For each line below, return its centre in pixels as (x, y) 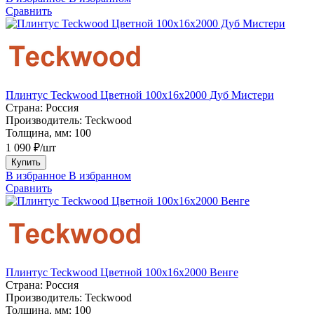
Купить (26, 162)
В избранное (36, 175)
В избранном (100, 175)
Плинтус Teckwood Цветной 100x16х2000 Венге (122, 272)
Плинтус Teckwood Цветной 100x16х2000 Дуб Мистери (140, 95)
